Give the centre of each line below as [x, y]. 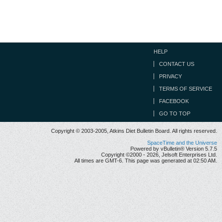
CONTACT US [177, 64]
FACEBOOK [174, 101]
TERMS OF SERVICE [186, 89]
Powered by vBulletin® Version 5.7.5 [174, 149]
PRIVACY [170, 76]
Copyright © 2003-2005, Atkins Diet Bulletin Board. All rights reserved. [134, 131]
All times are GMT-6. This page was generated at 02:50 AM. [146, 161]
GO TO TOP [175, 113]
